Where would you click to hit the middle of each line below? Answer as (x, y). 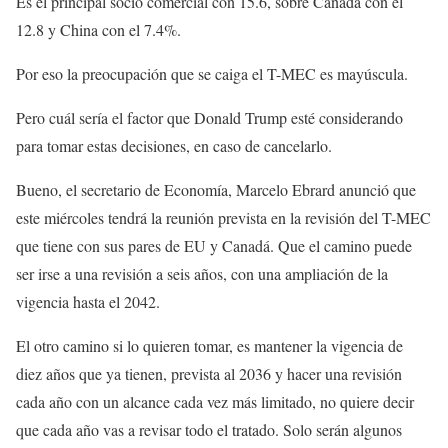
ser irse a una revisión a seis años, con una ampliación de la (202, 273)
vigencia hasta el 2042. (88, 301)
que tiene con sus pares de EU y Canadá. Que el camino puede (214, 245)
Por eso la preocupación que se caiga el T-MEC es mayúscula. (212, 73)
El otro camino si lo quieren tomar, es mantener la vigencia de (209, 345)
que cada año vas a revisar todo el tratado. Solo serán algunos (209, 429)
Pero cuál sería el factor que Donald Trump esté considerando (209, 117)
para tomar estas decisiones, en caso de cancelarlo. (174, 145)
